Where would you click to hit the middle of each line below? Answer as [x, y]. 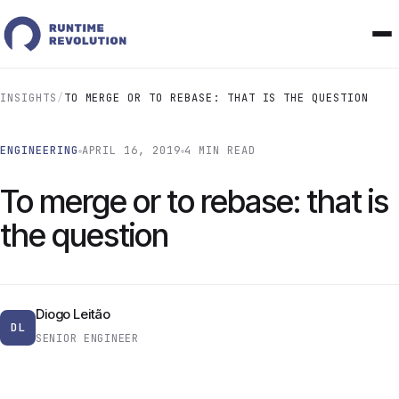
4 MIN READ [220, 151]
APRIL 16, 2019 [131, 151]
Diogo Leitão [73, 314]
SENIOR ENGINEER [87, 338]
